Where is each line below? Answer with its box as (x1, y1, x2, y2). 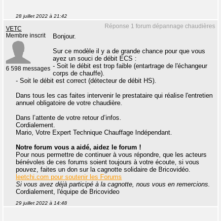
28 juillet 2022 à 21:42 (16, 13, 67, 19)
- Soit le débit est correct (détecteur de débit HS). (16, 76, 156, 84)
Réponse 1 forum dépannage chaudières (105, 22, 215, 30)
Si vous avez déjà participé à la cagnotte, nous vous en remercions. (16, 180, 210, 188)
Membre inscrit (6, 32, 45, 38)
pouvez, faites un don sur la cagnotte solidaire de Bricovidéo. (16, 165, 190, 173)
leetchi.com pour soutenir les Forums (16, 173, 122, 181)
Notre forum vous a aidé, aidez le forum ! (16, 143, 141, 151)
